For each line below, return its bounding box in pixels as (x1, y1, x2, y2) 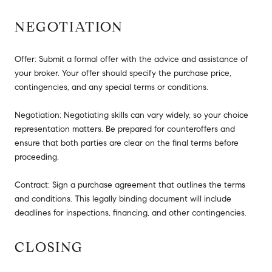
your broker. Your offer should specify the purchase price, (15, 67, 231, 78)
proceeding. (15, 151, 59, 162)
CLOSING (15, 238, 83, 256)
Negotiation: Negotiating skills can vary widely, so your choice (15, 109, 248, 120)
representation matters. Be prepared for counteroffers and (15, 123, 235, 134)
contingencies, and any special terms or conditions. (15, 81, 208, 92)
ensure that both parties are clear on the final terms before (15, 137, 239, 148)
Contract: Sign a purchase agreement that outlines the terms (15, 179, 245, 190)
